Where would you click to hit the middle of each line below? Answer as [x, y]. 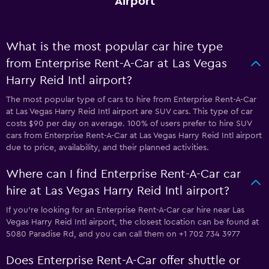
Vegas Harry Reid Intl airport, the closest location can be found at [132, 222]
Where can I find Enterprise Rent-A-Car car [123, 174]
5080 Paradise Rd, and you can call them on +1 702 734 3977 [123, 234]
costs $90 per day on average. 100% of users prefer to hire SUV [129, 124]
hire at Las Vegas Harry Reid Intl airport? [118, 191]
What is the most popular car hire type [114, 47]
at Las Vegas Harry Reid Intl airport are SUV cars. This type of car [129, 112]
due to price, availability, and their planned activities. [107, 148]
